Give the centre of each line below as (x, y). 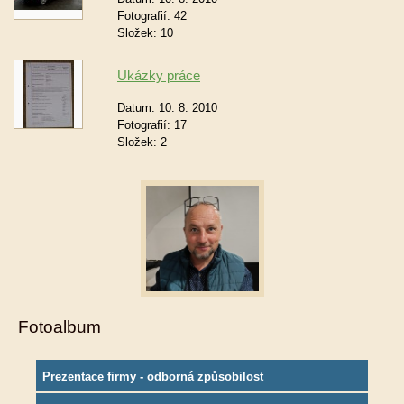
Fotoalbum (60, 326)
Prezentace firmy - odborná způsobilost (153, 376)
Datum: (138, 108)
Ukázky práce (159, 75)
